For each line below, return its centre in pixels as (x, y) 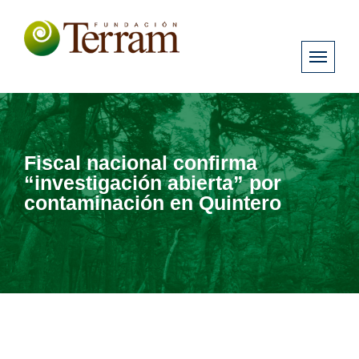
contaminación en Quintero (153, 202)
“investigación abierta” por (153, 182)
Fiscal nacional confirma (141, 162)
